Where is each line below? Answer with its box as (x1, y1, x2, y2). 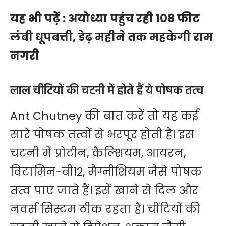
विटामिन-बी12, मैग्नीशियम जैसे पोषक (10, 163, 202, 180)
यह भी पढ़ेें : (10, 11, 68, 27)
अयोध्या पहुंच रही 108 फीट (68, 11, 200, 27)
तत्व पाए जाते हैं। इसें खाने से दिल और (10, 182, 198, 198)
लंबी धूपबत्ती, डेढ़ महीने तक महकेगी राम (10, 29, 213, 45)
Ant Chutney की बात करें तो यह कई (10, 107, 199, 124)
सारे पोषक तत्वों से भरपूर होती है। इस (10, 126, 194, 142)
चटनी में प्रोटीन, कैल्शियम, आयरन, (10, 145, 186, 161)
